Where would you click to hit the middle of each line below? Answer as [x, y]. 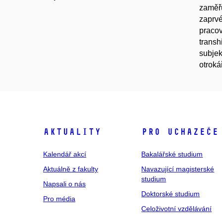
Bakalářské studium [172, 154]
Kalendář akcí [65, 154]
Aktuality [72, 132]
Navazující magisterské [178, 169]
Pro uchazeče [180, 132]
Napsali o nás [64, 184]
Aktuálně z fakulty [71, 169]
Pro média [59, 199]
